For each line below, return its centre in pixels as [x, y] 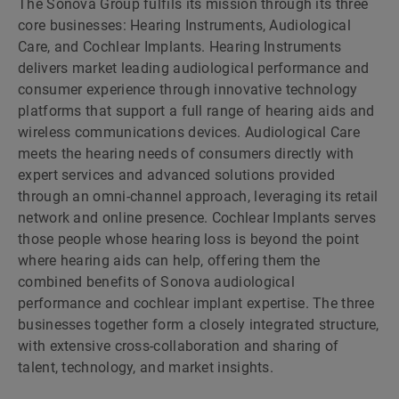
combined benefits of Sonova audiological [156, 282]
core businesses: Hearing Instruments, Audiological [184, 25]
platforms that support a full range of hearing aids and [196, 111]
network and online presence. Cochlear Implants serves [197, 218]
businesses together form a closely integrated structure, [199, 325]
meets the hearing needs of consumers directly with [186, 154]
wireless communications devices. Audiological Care [189, 132]
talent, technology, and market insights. [146, 367]
